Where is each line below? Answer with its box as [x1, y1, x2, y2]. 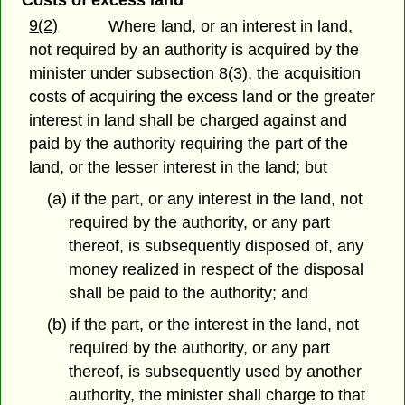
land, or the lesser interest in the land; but [29, 158, 328, 177]
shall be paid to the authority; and [69, 284, 309, 303]
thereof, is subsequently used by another [69, 362, 363, 381]
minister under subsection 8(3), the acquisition [29, 64, 362, 83]
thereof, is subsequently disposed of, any [69, 237, 364, 256]
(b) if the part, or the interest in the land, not [46, 315, 359, 334]
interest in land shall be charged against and [29, 111, 348, 130]
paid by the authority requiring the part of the [29, 135, 349, 154]
